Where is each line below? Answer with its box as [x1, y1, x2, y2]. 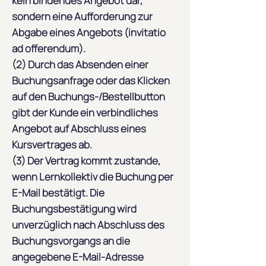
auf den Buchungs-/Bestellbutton [12, 90, 165, 103]
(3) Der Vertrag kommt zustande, [12, 154, 160, 167]
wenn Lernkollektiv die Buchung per [12, 170, 173, 183]
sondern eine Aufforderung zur [12, 9, 153, 23]
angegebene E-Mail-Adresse [12, 250, 144, 264]
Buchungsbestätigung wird [12, 202, 137, 216]
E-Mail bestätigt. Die [12, 186, 104, 199]
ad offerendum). [12, 42, 85, 55]
